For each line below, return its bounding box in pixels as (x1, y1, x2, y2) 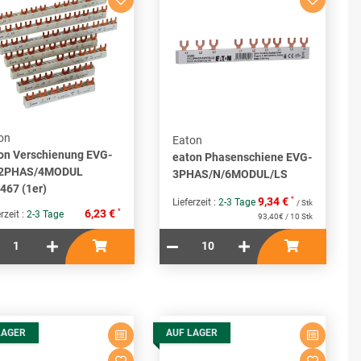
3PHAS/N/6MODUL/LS (172, 167, 288, 180)
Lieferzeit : (172, 197, 218, 209)
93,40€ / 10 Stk (258, 212, 313, 222)
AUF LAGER (166, 327, 218, 339)
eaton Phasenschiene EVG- (172, 150, 312, 164)
